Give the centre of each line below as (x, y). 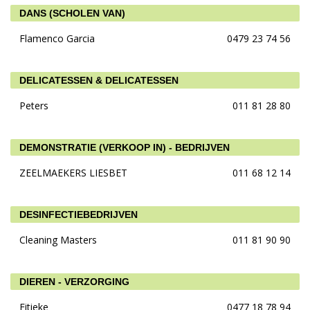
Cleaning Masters (58, 240)
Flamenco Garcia (57, 38)
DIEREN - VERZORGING (74, 282)
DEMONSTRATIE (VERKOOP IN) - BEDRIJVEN (125, 147)
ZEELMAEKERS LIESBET (73, 173)
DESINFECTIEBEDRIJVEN (79, 215)
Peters (34, 106)
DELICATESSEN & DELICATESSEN (99, 80)
